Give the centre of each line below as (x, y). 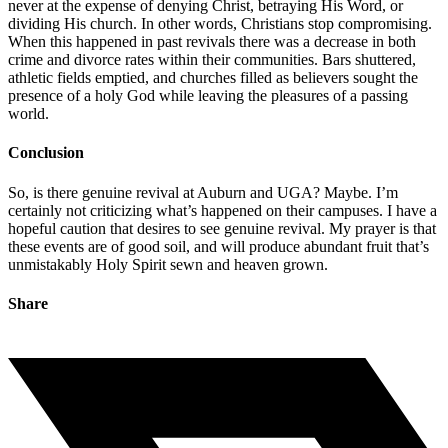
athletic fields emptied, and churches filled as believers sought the (213, 77)
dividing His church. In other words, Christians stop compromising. (220, 23)
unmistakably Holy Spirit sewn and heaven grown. (168, 264)
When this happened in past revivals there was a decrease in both (212, 41)
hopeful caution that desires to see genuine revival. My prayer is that (222, 228)
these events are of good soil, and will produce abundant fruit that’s (218, 246)
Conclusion (46, 153)
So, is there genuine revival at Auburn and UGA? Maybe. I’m (203, 192)
